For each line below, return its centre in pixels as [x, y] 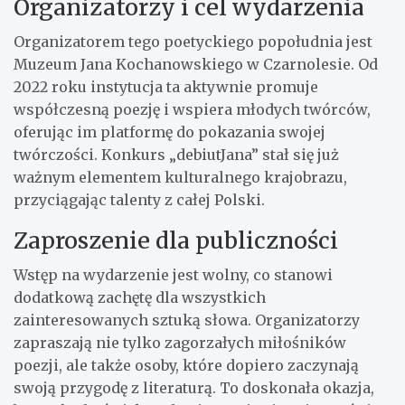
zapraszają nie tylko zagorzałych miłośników [180, 342]
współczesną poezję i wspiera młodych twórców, [192, 109]
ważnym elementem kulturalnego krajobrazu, [180, 177]
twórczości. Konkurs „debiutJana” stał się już [176, 154]
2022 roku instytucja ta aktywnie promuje [166, 86]
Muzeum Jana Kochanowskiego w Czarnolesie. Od [196, 64]
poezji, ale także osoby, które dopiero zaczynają [186, 365]
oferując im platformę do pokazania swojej [170, 132]
